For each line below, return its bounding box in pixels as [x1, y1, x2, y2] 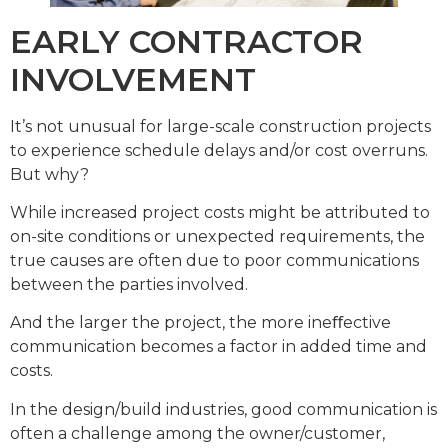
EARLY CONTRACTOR [10, 21, 363, 61]
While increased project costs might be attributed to [10, 203, 430, 223]
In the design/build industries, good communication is [10, 399, 437, 419]
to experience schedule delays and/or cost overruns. [10, 140, 428, 160]
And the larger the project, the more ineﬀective [10, 313, 391, 333]
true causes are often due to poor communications [10, 251, 419, 271]
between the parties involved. [10, 275, 248, 295]
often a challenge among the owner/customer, [10, 423, 385, 443]
